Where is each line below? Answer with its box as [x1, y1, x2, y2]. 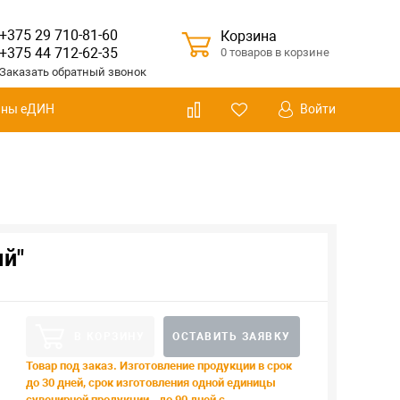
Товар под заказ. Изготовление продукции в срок [25, 359, 292, 372]
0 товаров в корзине [220, 46, 329, 59]
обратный [51, 65, 108, 79]
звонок [107, 65, 146, 79]
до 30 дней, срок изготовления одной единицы [25, 376, 276, 389]
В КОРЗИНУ [73, 330, 145, 343]
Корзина [220, 28, 277, 45]
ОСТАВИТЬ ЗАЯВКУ [172, 330, 291, 343]
